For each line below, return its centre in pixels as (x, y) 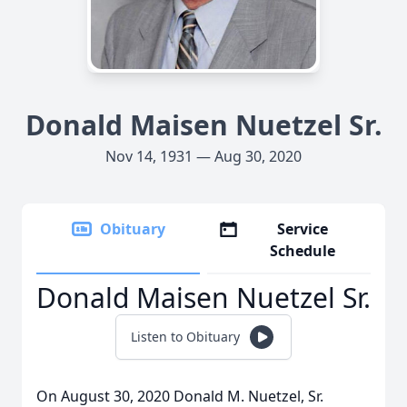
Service (303, 229)
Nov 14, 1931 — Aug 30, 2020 (203, 156)
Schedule (303, 251)
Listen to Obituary (185, 337)
